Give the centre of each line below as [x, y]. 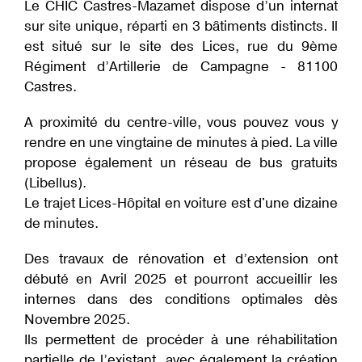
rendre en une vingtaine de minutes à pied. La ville [181, 143]
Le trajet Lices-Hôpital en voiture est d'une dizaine [181, 204]
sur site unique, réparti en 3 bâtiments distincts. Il [181, 26]
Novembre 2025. [79, 320]
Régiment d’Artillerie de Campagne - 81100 [181, 66]
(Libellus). [57, 183]
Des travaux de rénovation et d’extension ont [181, 259]
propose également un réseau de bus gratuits [181, 163]
